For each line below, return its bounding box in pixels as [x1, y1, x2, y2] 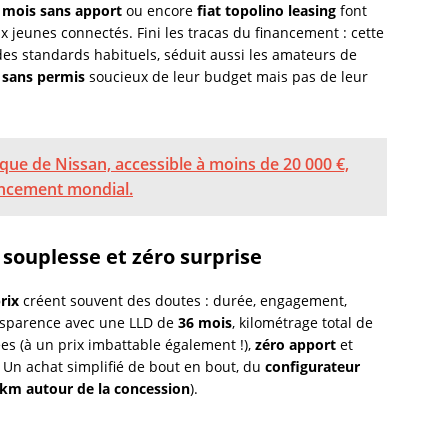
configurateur [265, 356, 360, 376]
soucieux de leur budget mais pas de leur [85, 66, 368, 86]
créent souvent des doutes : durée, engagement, [19, 290, 347, 310]
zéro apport [255, 334, 336, 354]
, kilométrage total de [232, 312, 373, 332]
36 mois [178, 312, 232, 332]
